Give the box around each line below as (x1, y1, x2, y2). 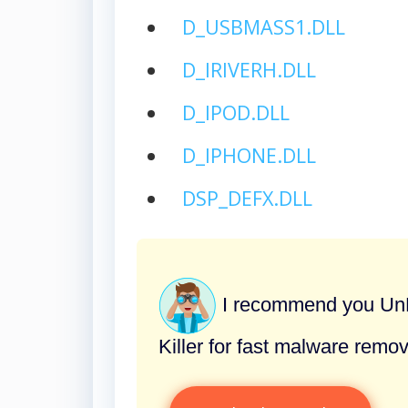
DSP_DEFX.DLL (181, 184, 312, 211)
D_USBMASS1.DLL (181, 13, 345, 40)
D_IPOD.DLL (181, 98, 290, 126)
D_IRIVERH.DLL (181, 56, 316, 83)
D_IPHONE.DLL (181, 141, 316, 168)
